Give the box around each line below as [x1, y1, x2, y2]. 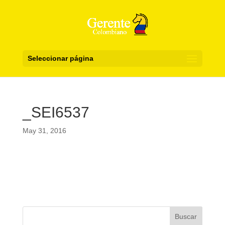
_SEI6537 [22, 104, 89, 121]
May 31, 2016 [22, 127, 66, 135]
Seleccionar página [27, 54, 93, 62]
